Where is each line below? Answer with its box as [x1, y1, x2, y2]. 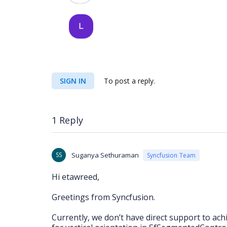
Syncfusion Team [147, 150, 196, 160]
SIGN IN [60, 76, 86, 86]
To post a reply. [102, 76, 155, 86]
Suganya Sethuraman [71, 150, 139, 160]
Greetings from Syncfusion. [52, 192, 155, 203]
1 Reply [52, 114, 83, 126]
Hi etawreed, [52, 171, 99, 182]
